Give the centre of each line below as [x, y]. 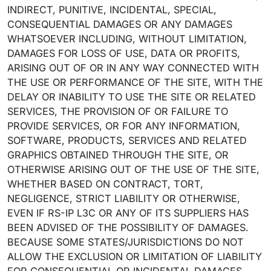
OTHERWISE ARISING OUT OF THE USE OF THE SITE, [133, 169]
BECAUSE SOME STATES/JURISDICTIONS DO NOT [126, 242]
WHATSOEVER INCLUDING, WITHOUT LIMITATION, [127, 39]
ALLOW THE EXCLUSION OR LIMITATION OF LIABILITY [135, 256]
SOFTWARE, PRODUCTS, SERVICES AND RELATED [127, 140]
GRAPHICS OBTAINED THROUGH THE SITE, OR [118, 155]
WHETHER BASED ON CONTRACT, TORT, [105, 184]
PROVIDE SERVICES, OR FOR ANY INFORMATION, [124, 126]
